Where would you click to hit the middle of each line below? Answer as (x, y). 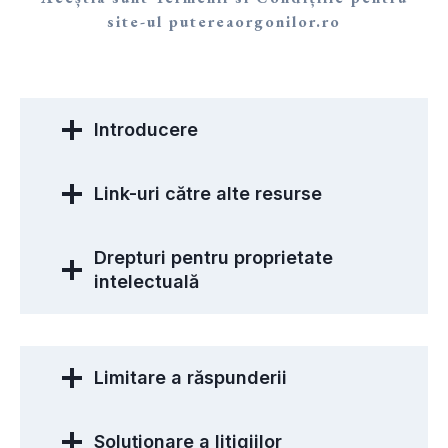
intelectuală (146, 281)
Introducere (146, 129)
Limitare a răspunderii (190, 377)
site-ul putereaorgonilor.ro (224, 21)
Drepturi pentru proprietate (213, 257)
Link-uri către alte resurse (208, 193)
